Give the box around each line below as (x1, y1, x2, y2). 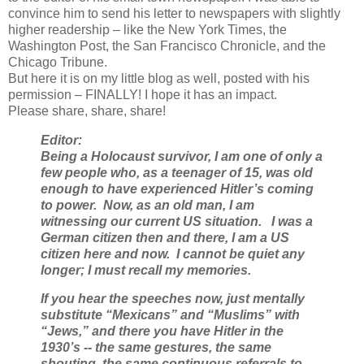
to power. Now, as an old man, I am (41, 197, 254, 212)
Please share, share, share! (8, 103, 166, 118)
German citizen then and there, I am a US (41, 230, 289, 245)
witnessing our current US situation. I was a (41, 214, 313, 228)
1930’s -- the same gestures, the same (41, 340, 271, 355)
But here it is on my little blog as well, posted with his (8, 71, 310, 85)
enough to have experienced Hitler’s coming (41, 181, 314, 196)
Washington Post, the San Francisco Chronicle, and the (8, 38, 326, 53)
